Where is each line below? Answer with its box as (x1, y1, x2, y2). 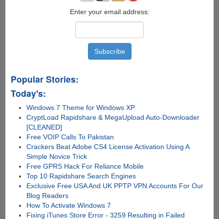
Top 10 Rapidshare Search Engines (26, 172, 136, 180)
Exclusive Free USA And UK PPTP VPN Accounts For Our (26, 182, 204, 190)
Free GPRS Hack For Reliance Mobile (26, 162, 144, 171)
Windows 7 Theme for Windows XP (26, 104, 135, 112)
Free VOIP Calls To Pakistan (26, 133, 114, 141)
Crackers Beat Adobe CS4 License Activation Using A (26, 143, 190, 151)
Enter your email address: (69, 8, 150, 16)
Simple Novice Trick (26, 153, 88, 161)
